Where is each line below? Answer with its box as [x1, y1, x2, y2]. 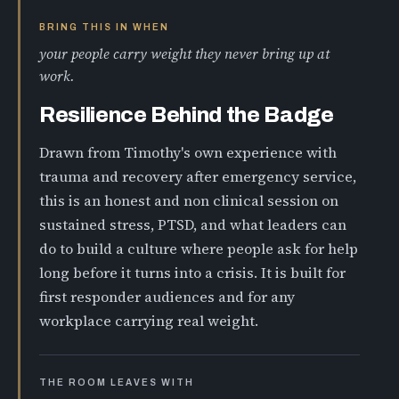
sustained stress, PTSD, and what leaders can [39, 214, 346, 234]
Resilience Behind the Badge [39, 103, 334, 126]
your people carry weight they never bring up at [39, 45, 330, 64]
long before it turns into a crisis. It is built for [39, 262, 346, 282]
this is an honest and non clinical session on [39, 190, 338, 210]
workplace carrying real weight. [39, 310, 258, 330]
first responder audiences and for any [39, 286, 295, 306]
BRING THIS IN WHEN [39, 21, 170, 33]
